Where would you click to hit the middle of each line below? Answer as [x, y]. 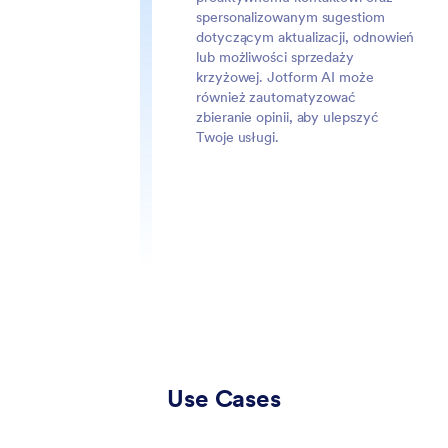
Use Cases [224, 398]
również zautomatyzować [276, 97]
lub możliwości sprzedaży [275, 57]
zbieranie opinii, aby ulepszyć [287, 117]
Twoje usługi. [237, 137]
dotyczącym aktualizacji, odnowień [305, 37]
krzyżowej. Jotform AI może [285, 77]
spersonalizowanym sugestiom [290, 17]
